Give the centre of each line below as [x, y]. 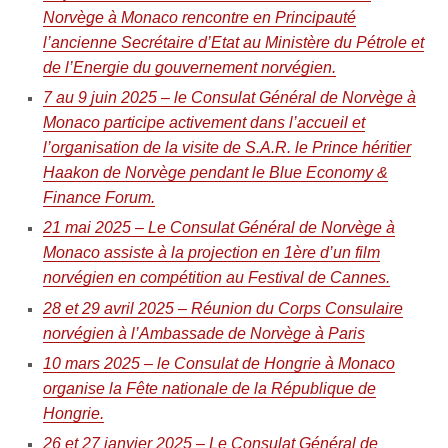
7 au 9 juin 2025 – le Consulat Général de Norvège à [229, 98]
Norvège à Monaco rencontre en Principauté [199, 17]
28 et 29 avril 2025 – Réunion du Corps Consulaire [222, 308]
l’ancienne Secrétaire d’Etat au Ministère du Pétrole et [233, 42]
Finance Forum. [98, 198]
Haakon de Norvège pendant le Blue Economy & [215, 173]
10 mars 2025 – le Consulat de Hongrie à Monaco [218, 364]
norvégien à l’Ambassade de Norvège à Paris [203, 333]
